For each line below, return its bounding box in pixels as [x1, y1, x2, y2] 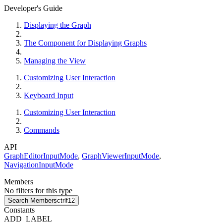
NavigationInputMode [4, 161, 73, 169]
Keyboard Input [24, 91, 73, 100]
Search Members [8, 197, 57, 205]
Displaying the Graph [24, 21, 91, 30]
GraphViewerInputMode [82, 152, 159, 161]
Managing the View [24, 56, 86, 65]
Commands [24, 126, 59, 135]
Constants [4, 206, 35, 215]
